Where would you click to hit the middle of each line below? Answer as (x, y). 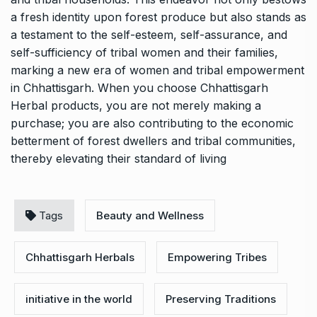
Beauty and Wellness (150, 216)
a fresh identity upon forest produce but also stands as (158, 17)
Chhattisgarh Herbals (80, 258)
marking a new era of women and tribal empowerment (157, 70)
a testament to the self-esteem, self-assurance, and (149, 35)
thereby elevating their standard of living (119, 159)
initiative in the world (79, 299)
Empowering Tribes (217, 258)
